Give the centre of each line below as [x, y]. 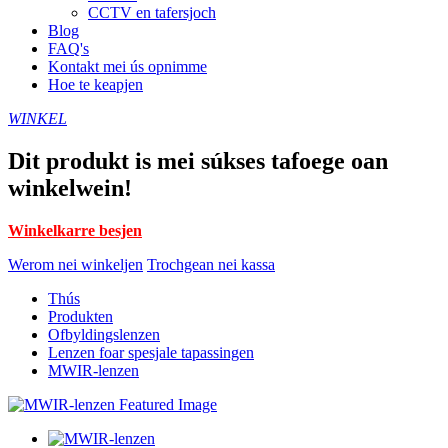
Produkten [80, 316]
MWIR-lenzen [93, 370]
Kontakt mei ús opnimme [127, 66]
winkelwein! [70, 187]
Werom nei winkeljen [75, 264]
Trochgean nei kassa [211, 264]
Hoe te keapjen [95, 84]
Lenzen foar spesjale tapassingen [151, 352]
